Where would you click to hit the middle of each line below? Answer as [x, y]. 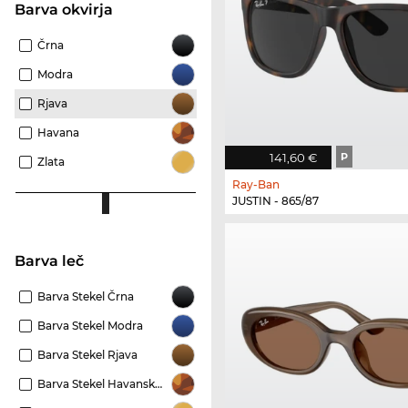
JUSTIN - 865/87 [275, 200]
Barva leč [55, 261]
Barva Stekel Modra [90, 326]
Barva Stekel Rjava [87, 355]
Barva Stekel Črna [86, 297]
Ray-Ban [256, 184]
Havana [58, 133]
